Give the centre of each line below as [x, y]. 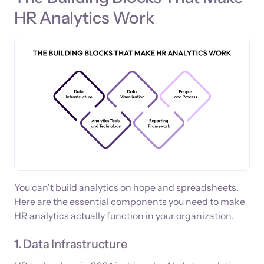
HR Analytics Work [84, 17]
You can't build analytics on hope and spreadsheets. [126, 187]
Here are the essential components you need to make [130, 201]
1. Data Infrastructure [71, 244]
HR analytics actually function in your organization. [124, 215]
